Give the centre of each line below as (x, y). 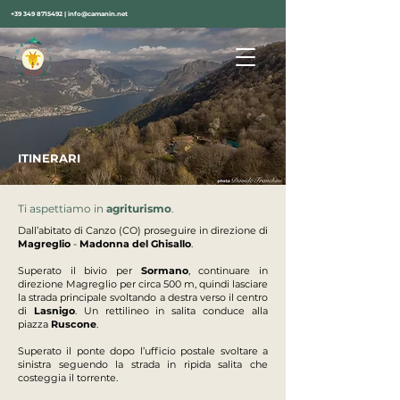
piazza (34, 324)
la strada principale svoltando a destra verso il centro (143, 297)
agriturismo (139, 208)
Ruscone (74, 324)
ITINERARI (49, 158)
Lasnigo (54, 311)
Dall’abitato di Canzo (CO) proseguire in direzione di (143, 230)
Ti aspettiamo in (62, 208)
